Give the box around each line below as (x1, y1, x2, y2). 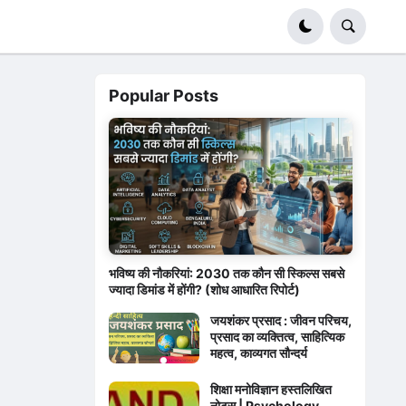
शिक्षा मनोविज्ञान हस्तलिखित (209, 382, 332, 398)
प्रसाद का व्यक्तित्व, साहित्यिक (209, 329, 344, 345)
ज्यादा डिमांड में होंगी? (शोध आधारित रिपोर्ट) (108, 282, 300, 298)
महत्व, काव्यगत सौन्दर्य (209, 345, 307, 362)
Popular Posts (108, 86, 218, 106)
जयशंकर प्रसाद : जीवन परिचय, (209, 313, 352, 329)
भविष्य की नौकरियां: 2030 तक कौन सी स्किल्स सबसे (108, 266, 344, 282)
